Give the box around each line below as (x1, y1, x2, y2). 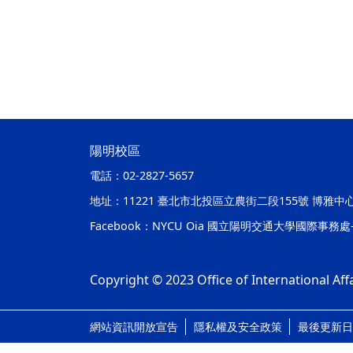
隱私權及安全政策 (194, 319, 282, 334)
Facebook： (90, 218, 152, 233)
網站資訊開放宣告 (90, 319, 178, 334)
